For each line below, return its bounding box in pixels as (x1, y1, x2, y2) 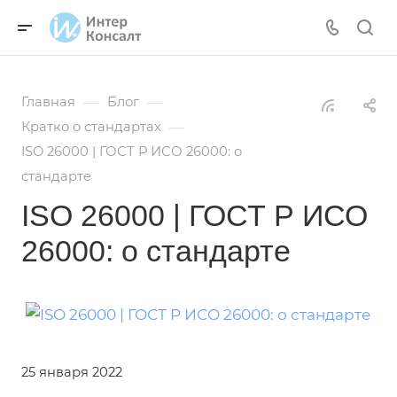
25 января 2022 (21, 363, 122, 380)
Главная (21, 94, 75, 110)
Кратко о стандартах (21, 119, 161, 135)
